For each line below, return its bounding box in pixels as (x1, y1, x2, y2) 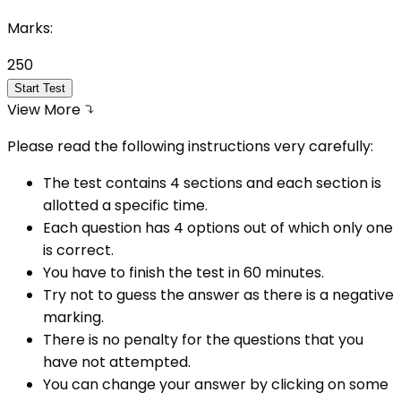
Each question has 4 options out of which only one (43, 217, 393, 238)
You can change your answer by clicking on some (43, 373, 388, 395)
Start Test (14, 81, 65, 95)
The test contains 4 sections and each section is (43, 172, 381, 193)
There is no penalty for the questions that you (43, 328, 363, 350)
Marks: (7, 17, 53, 38)
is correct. (43, 239, 114, 260)
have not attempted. (43, 351, 191, 372)
